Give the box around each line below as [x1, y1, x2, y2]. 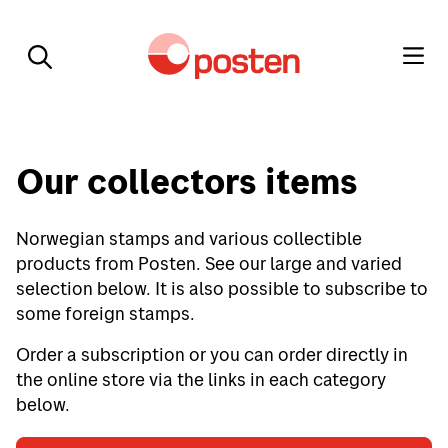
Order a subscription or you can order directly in [16, 343, 408, 366]
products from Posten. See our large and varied [16, 252, 402, 275]
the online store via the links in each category [16, 368, 386, 391]
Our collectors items [16, 159, 358, 203]
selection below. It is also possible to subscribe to [16, 277, 428, 300]
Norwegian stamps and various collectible [16, 227, 362, 250]
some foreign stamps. [16, 302, 195, 325]
